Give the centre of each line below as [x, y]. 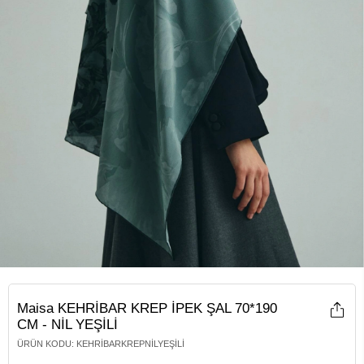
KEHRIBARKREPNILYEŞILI [130, 344]
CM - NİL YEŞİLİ [67, 325]
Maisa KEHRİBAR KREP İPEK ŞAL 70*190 [147, 308]
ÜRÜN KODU [44, 344]
